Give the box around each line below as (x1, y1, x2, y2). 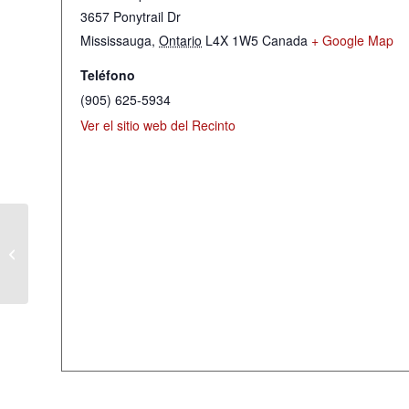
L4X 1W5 (205, 31, 258, 49)
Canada (262, 31, 308, 49)
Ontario (159, 31, 202, 49)
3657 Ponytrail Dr (80, 7, 181, 26)
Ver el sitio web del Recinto (80, 116, 236, 134)
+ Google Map (311, 31, 393, 49)
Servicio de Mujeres (32, 245, 142, 261)
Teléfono (80, 66, 135, 84)
